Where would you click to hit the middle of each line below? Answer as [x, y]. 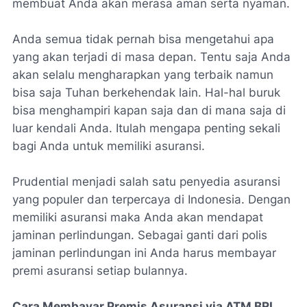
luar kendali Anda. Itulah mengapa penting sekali [146, 128]
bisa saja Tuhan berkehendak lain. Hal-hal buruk [146, 93]
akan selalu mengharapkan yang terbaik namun [143, 75]
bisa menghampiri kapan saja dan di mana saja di [149, 111]
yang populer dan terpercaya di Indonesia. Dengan [151, 200]
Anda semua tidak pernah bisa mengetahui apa [143, 39]
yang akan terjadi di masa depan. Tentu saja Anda [151, 57]
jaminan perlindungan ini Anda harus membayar [144, 253]
